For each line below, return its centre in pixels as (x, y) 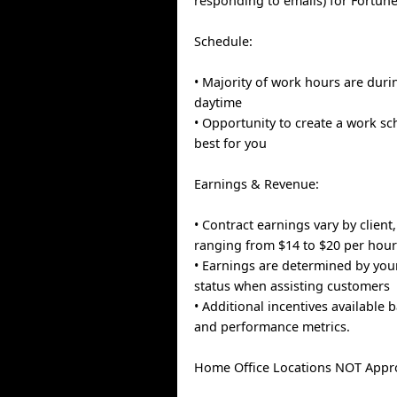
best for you (231, 143)
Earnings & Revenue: (257, 184)
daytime (218, 102)
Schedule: (224, 41)
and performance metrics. (272, 327)
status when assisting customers (292, 286)
